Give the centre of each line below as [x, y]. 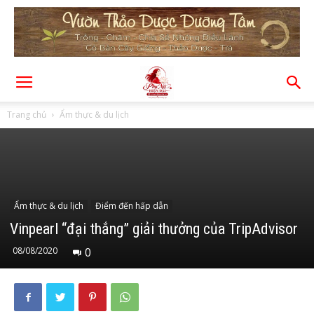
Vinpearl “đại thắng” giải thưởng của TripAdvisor [154, 229]
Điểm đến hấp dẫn [132, 206]
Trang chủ [27, 115]
